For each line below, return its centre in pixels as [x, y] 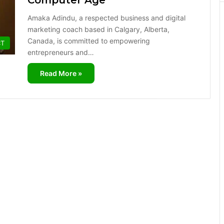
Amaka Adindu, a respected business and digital [106, 18]
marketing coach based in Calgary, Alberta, [98, 29]
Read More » [61, 73]
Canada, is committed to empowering [89, 41]
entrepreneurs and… [61, 52]
